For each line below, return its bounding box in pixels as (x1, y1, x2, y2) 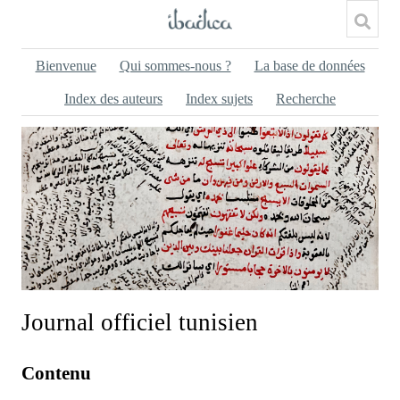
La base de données (254, 58, 365, 73)
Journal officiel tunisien (21, 308, 258, 336)
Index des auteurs (64, 91, 162, 106)
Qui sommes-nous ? (119, 58, 231, 73)
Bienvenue (35, 58, 96, 73)
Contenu (21, 362, 91, 384)
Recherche (276, 91, 336, 106)
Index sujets (186, 91, 253, 106)
